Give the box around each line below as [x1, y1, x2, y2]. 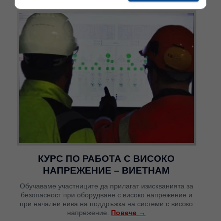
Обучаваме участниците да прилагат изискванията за [19, 182, 193, 190]
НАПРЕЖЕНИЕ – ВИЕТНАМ [43, 165, 170, 176]
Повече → [111, 209, 146, 217]
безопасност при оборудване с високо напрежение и [20, 191, 192, 199]
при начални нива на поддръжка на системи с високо [20, 200, 193, 208]
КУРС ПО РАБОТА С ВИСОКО [38, 153, 175, 164]
